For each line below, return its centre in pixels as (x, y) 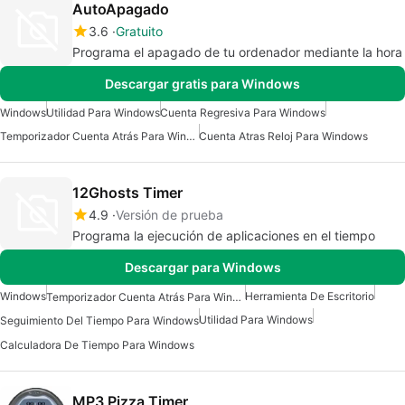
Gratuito (139, 31)
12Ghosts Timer (127, 192)
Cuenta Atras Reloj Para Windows (283, 136)
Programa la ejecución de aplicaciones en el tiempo (224, 235)
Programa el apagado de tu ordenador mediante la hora (237, 52)
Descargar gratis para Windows (202, 83)
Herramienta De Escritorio (310, 296)
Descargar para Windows (202, 267)
